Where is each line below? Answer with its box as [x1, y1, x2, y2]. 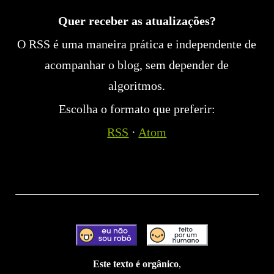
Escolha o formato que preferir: [58, 102, 215, 116]
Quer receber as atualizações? [57, 13, 216, 28]
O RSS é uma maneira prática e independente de [17, 37, 257, 51]
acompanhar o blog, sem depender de [45, 57, 229, 72]
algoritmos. [108, 78, 166, 92]
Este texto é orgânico [92, 258, 179, 269]
